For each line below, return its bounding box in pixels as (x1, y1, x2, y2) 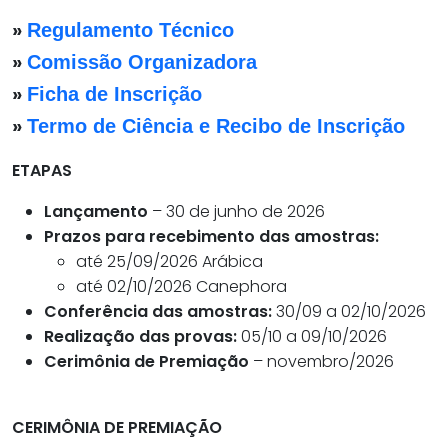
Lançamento (44, 200, 148, 224)
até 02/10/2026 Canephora (76, 275, 287, 299)
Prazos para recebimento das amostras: (44, 225, 379, 249)
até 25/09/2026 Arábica (76, 250, 263, 274)
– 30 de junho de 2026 (148, 200, 325, 224)
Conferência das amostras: (44, 300, 272, 324)
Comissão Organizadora (27, 51, 257, 74)
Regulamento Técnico (27, 19, 234, 42)
